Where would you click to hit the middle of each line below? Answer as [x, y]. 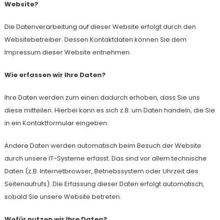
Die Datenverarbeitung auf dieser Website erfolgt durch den [100, 27]
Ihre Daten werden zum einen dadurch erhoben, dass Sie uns [102, 97]
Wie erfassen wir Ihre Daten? [55, 75]
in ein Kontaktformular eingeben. [56, 123]
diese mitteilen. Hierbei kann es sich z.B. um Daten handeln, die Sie [110, 110]
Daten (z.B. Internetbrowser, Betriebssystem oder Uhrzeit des [101, 171]
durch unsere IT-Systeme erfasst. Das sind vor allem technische [105, 158]
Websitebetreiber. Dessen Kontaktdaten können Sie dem [95, 40]
